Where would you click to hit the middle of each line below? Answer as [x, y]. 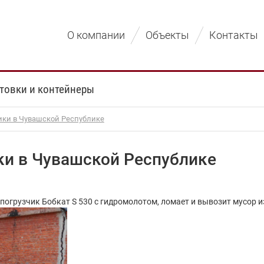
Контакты [234, 35]
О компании [96, 35]
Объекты [167, 35]
